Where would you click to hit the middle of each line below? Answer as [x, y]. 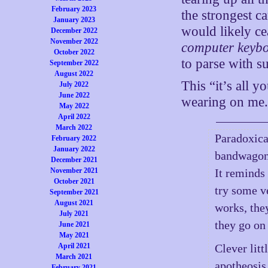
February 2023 [74, 9]
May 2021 [74, 235]
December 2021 [74, 160]
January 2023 [74, 20]
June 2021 [74, 224]
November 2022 [74, 41]
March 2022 [74, 127]
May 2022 [74, 106]
